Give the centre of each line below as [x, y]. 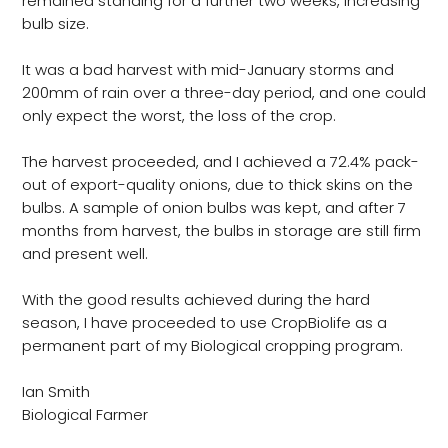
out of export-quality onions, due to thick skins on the [217, 185]
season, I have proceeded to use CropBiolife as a [204, 323]
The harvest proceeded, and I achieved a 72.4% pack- [220, 162]
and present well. [84, 254]
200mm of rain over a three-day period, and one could [223, 93]
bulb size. [55, 24]
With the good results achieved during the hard [195, 300]
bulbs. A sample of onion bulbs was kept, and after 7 [213, 208]
